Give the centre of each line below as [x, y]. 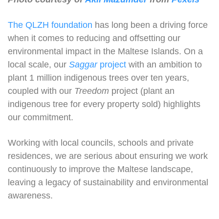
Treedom [92, 91]
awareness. [30, 195]
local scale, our [38, 64]
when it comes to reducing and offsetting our [94, 38]
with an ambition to [164, 64]
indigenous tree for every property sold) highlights [104, 104]
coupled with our [41, 91]
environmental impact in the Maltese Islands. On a [105, 51]
